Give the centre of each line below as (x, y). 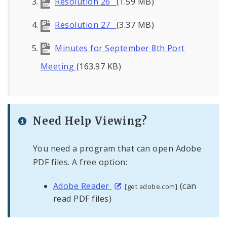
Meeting (59, 66)
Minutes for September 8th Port (120, 48)
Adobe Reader (83, 186)
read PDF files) (83, 198)
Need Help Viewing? (90, 121)
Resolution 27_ (86, 25)
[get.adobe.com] (151, 186)
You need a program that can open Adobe (117, 148)
